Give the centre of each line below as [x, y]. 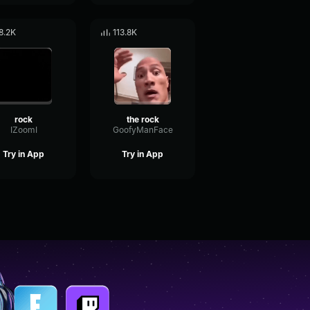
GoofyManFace [143, 130]
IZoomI [24, 130]
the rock [143, 119]
